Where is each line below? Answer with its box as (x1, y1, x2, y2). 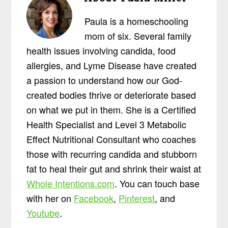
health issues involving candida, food (26, 44, 176, 58)
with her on (26, 191, 74, 205)
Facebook (74, 191, 114, 205)
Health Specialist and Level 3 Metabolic (26, 118, 187, 131)
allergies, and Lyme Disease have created (26, 59, 197, 72)
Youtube (26, 206, 60, 220)
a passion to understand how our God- (26, 73, 183, 87)
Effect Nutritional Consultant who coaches (26, 132, 196, 146)
